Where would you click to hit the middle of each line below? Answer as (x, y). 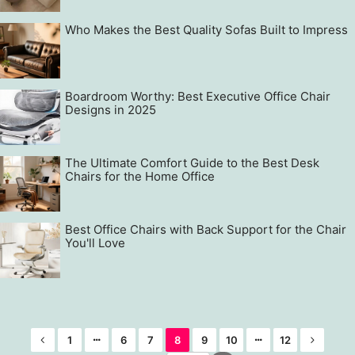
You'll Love (95, 243)
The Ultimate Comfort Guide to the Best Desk (192, 163)
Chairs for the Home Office (140, 176)
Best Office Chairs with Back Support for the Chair (206, 229)
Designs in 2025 (111, 110)
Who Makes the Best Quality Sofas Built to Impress (206, 30)
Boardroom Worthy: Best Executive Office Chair (198, 96)
